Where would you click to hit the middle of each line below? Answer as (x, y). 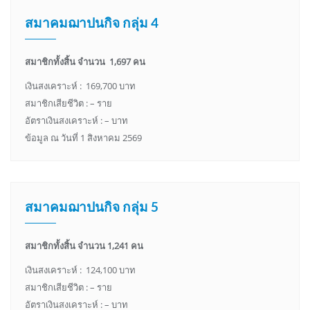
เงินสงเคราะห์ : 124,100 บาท (80, 270)
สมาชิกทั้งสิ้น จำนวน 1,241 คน (84, 246)
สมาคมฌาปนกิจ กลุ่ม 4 (92, 23)
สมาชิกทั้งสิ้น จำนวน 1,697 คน (85, 62)
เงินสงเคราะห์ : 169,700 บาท (80, 86)
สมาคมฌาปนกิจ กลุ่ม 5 (92, 207)
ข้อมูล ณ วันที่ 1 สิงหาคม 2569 (83, 138)
